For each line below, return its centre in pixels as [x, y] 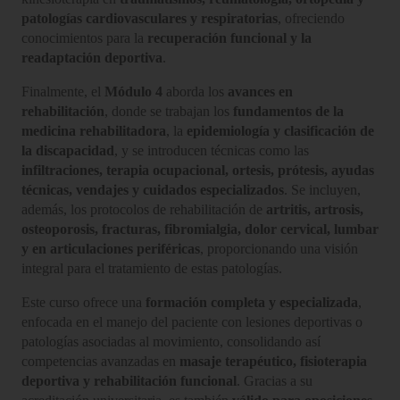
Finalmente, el [63, 91]
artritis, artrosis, [315, 209]
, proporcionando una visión [279, 248]
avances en [260, 91]
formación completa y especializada [252, 302]
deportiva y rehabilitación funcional [129, 380]
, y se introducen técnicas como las [212, 150]
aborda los [195, 91]
